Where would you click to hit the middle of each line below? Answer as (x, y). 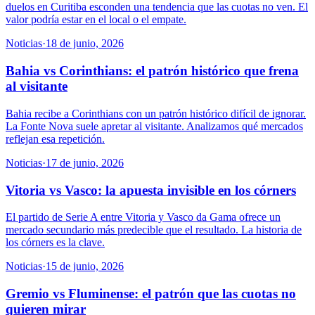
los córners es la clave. (55, 243)
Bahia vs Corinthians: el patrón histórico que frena (152, 71)
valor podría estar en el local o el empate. (96, 20)
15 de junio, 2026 (85, 266)
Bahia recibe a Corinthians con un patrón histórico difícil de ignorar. (156, 113)
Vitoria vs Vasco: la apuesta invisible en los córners (151, 190)
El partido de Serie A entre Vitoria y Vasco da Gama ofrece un (143, 217)
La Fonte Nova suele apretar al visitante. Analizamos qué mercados (154, 126)
